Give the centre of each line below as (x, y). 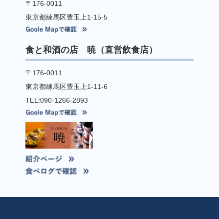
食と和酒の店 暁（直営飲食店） (92, 50)
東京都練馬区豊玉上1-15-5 (67, 17)
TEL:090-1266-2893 (57, 100)
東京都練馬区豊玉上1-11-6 (67, 87)
